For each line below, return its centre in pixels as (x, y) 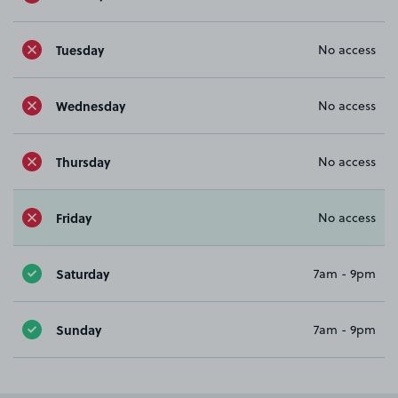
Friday (74, 217)
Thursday (83, 161)
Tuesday (80, 49)
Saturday (83, 273)
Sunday (79, 329)
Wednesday (91, 105)
